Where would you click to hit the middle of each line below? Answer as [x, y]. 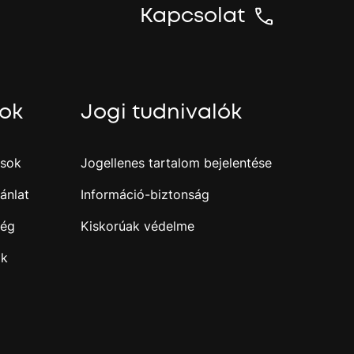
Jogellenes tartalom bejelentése [176, 163]
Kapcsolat [192, 16]
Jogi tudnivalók [161, 112]
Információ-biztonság [145, 194]
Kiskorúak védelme [137, 226]
